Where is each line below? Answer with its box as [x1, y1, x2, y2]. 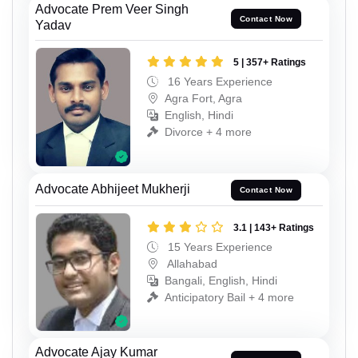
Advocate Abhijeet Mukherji [35, 181, 190, 196]
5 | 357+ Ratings [233, 57, 306, 69]
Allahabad [165, 257, 217, 270]
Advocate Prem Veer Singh [35, 2, 189, 17]
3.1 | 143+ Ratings [233, 221, 314, 233]
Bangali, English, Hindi [165, 273, 277, 287]
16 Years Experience [165, 75, 272, 89]
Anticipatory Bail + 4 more [165, 290, 294, 304]
